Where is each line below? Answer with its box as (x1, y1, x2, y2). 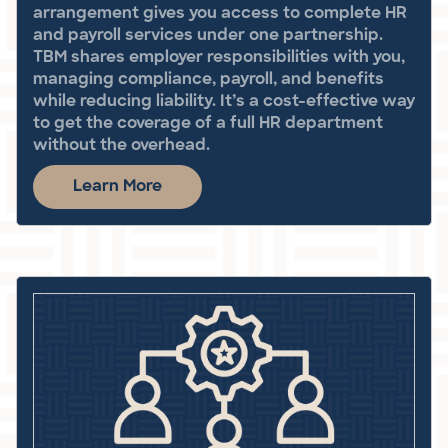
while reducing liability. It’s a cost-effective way (33, 93, 415, 110)
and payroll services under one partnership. (33, 27, 383, 44)
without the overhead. (33, 137, 210, 154)
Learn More (73, 178, 162, 195)
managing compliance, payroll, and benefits (33, 71, 384, 88)
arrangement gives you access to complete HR (33, 5, 407, 22)
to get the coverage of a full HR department (33, 115, 383, 132)
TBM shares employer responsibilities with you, (33, 49, 405, 66)
